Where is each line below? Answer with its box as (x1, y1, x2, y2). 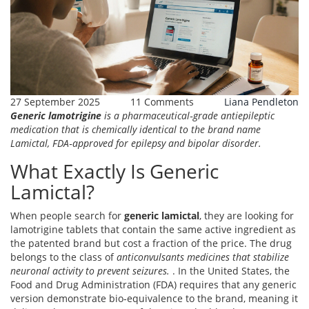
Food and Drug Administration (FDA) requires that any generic (10, 278, 297, 292)
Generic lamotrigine (10, 109, 101, 123)
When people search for (10, 209, 124, 223)
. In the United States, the (172, 264, 290, 278)
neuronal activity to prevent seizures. (10, 264, 170, 278)
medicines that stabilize (187, 250, 289, 264)
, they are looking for (199, 209, 294, 223)
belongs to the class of (10, 250, 117, 264)
